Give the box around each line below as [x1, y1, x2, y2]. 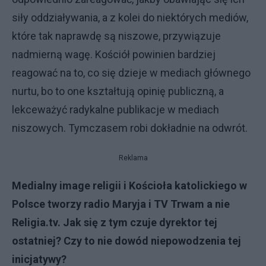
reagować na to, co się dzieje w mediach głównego [12, 66, 251, 79]
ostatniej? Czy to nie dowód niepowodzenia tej [12, 235, 241, 247]
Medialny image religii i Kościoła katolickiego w [12, 179, 247, 192]
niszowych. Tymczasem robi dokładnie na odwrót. [12, 122, 248, 134]
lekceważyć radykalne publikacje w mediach [12, 103, 219, 116]
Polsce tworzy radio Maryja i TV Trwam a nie [12, 198, 230, 210]
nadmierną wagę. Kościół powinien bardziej [12, 48, 216, 61]
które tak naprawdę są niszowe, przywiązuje [12, 30, 221, 42]
